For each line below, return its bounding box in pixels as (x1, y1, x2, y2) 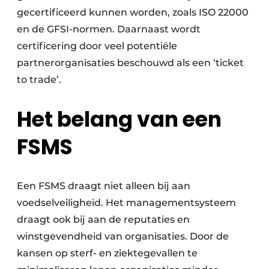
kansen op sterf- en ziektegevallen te (17, 247, 198, 259)
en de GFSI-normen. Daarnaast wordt (17, 23, 201, 35)
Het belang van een (17, 104, 222, 134)
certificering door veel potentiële (17, 40, 177, 52)
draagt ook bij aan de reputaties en (17, 214, 190, 226)
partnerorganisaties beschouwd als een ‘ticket (17, 57, 244, 69)
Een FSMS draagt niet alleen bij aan (17, 180, 190, 192)
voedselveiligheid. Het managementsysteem (17, 197, 236, 209)
